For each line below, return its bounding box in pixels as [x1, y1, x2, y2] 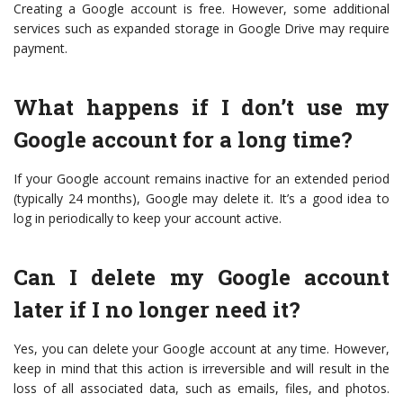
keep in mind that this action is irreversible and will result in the [13, 360, 390, 378]
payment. [13, 40, 67, 58]
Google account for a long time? [13, 125, 353, 155]
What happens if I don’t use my [13, 93, 390, 122]
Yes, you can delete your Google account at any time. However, [13, 340, 390, 358]
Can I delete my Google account [13, 263, 390, 292]
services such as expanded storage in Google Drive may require [13, 20, 390, 38]
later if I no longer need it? [13, 295, 300, 325]
